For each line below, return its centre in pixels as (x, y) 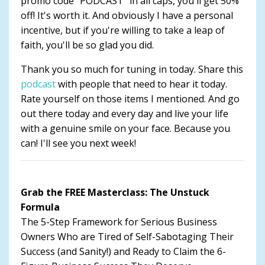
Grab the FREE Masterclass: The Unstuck (115, 192)
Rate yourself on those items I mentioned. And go (130, 98)
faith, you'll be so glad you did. (87, 45)
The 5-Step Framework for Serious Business (119, 222)
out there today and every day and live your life (125, 113)
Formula (40, 207)
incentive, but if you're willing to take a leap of (123, 30)
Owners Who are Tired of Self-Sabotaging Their (127, 236)
